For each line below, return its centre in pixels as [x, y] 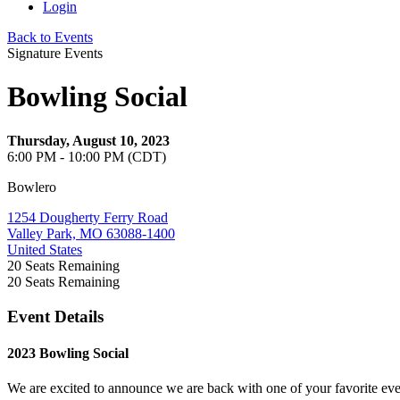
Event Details [55, 316]
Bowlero [32, 187]
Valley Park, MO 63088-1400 [91, 233]
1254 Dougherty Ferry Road [87, 217]
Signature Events [55, 53]
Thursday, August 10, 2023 [88, 140]
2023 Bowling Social [68, 353]
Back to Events [50, 37]
